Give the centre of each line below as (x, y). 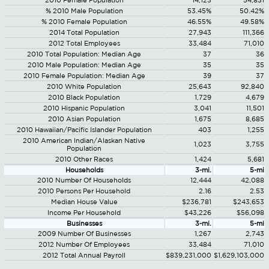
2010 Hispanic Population (84, 108)
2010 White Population (84, 86)
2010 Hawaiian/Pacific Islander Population (84, 130)
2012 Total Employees (84, 43)
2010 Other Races (84, 159)
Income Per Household (84, 213)
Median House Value (84, 202)
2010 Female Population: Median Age (84, 76)
